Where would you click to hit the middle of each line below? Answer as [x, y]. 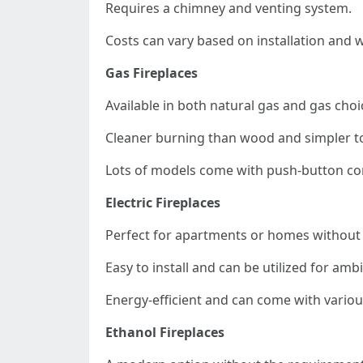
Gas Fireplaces [152, 73]
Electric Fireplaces [163, 203]
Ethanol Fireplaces [165, 332]
